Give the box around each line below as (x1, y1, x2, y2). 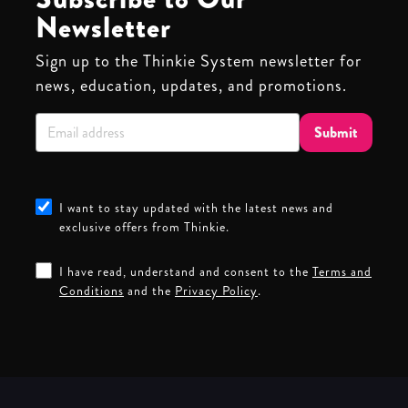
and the (124, 281, 175, 301)
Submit (314, 121, 358, 143)
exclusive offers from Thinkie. (59, 218, 229, 237)
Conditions (59, 281, 124, 301)
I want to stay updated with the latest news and (59, 199, 333, 218)
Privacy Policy (175, 281, 258, 301)
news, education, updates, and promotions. (36, 74, 347, 98)
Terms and (312, 262, 372, 281)
